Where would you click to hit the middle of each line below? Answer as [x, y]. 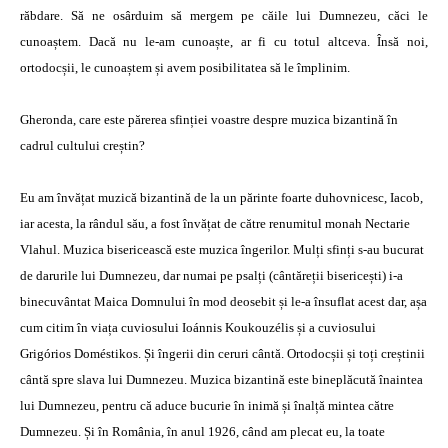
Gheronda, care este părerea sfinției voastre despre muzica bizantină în [209, 119]
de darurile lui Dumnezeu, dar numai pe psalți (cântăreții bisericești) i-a [211, 275]
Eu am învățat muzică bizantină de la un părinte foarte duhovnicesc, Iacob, [221, 197]
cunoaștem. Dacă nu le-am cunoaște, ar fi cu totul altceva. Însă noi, [224, 41]
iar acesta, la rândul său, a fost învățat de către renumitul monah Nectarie [215, 223]
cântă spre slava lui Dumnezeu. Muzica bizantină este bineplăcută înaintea [221, 379]
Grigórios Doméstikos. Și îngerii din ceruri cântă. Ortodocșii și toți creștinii [222, 353]
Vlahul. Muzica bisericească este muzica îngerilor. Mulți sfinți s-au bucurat [222, 249]
